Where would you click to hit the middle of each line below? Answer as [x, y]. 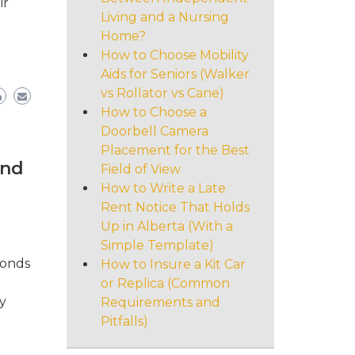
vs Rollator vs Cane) [162, 93]
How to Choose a [153, 112]
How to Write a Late [163, 188]
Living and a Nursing [164, 17]
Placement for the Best [175, 150]
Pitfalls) [124, 321]
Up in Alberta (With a [166, 226]
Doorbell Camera [154, 131]
